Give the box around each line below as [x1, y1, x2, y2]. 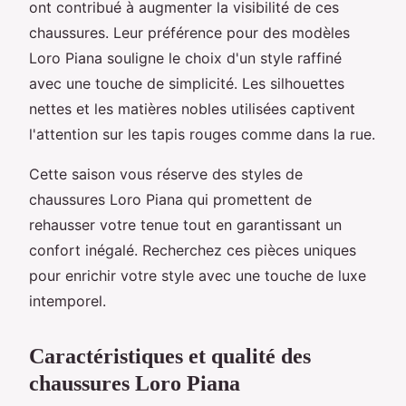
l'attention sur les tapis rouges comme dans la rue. [29, 124, 375, 143]
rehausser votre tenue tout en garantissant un [29, 215, 342, 234]
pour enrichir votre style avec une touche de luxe [29, 266, 366, 285]
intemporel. [29, 291, 106, 310]
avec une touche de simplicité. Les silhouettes [29, 73, 344, 92]
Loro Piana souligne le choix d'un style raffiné [29, 48, 342, 67]
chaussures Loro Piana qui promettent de [29, 189, 312, 208]
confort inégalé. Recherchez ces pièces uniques [29, 240, 356, 259]
